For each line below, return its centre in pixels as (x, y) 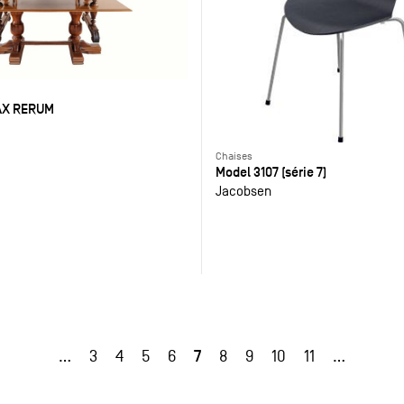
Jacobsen (243, 190)
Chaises (234, 156)
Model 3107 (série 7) (271, 171)
